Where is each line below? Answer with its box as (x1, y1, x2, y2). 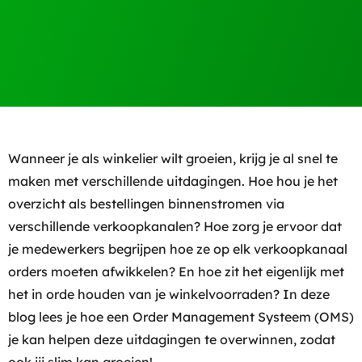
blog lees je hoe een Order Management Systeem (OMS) (8, 309, 354, 325)
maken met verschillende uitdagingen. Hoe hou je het (8, 173, 338, 189)
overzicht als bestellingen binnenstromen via (8, 196, 284, 212)
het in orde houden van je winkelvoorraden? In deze (8, 286, 330, 302)
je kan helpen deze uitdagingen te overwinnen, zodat (8, 331, 335, 347)
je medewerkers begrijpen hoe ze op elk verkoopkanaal (8, 241, 347, 257)
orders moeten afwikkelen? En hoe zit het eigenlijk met (8, 263, 344, 280)
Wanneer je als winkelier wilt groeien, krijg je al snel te (8, 150, 338, 166)
